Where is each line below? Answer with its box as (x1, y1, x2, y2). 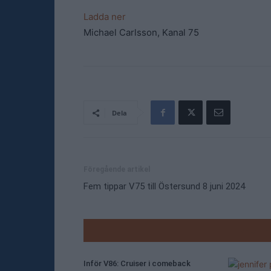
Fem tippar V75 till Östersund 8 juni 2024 (83, 181, 245, 192)
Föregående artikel (83, 165, 150, 174)
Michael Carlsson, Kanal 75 (83, 27, 199, 38)
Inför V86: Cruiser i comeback (83, 259, 191, 268)
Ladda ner (83, 11, 126, 22)
